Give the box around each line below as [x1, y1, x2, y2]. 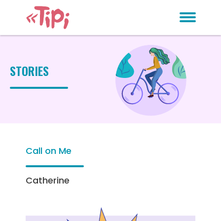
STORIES [10, 62, 49, 79]
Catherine [25, 174, 70, 186]
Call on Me [25, 145, 72, 157]
